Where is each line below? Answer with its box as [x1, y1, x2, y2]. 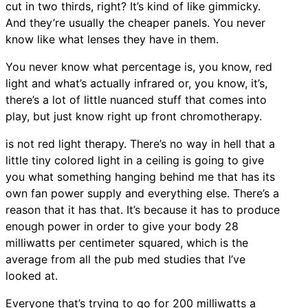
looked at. [5, 268, 58, 283]
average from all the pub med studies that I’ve [5, 252, 245, 266]
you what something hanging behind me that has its [5, 169, 275, 184]
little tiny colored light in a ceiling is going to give [5, 153, 264, 167]
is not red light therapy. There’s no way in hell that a [5, 136, 275, 151]
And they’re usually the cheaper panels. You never [5, 15, 265, 30]
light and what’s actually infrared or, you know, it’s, [5, 76, 267, 90]
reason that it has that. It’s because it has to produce [5, 202, 280, 217]
